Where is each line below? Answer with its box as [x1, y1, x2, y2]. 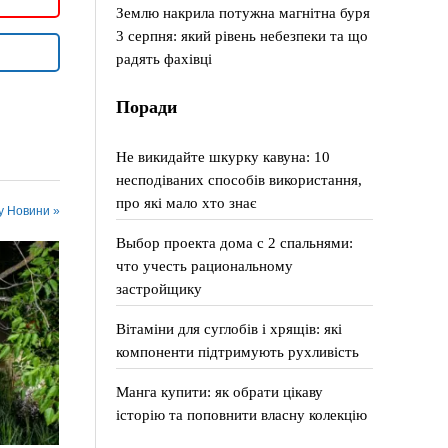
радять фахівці [116, 50, 213, 67]
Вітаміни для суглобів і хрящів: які [116, 320, 343, 337]
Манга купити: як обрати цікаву [116, 383, 324, 400]
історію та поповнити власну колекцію [116, 406, 368, 423]
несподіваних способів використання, [116, 171, 363, 188]
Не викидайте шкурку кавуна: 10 [116, 148, 331, 165]
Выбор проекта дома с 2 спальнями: [116, 234, 354, 251]
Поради [116, 97, 178, 117]
